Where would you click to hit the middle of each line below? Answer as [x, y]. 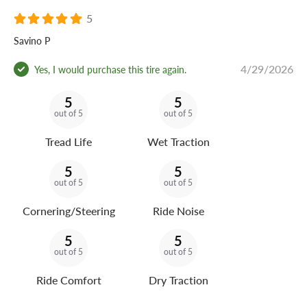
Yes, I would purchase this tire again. [110, 69]
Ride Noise [178, 211]
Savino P [32, 41]
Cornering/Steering [69, 211]
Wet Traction [178, 142]
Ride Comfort [69, 280]
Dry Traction [178, 280]
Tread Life [69, 142]
